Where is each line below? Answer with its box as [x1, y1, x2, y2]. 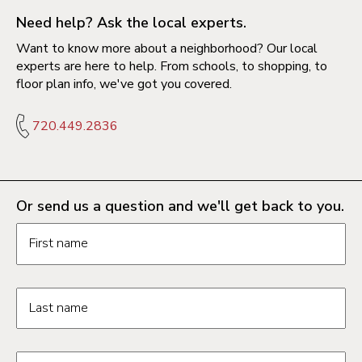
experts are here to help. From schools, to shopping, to [16, 57, 327, 76]
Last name [29, 298, 89, 317]
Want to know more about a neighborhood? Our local [16, 40, 318, 58]
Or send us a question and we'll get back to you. [16, 196, 344, 217]
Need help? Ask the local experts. [16, 13, 246, 33]
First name [29, 234, 89, 253]
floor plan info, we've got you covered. [16, 75, 232, 94]
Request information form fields [15, 221, 218, 240]
